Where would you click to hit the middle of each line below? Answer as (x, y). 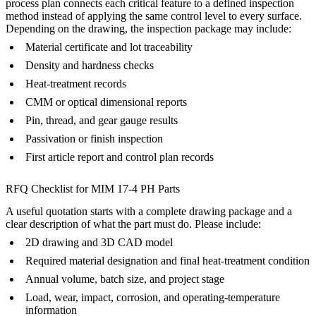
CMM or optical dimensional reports (106, 102)
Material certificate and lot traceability (109, 47)
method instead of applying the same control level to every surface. (154, 16)
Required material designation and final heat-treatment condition (168, 260)
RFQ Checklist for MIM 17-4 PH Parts (93, 188)
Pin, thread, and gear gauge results (102, 120)
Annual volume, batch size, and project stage (125, 279)
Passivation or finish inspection (94, 138)
